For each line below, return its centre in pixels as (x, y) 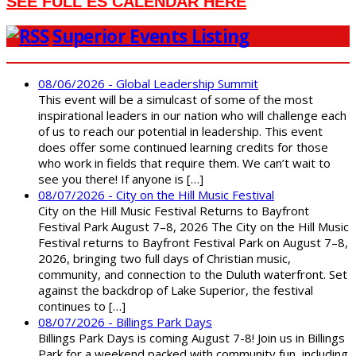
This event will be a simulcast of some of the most (176, 100)
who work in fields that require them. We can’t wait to (184, 163)
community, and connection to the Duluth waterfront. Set (193, 275)
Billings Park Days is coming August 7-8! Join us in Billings (192, 338)
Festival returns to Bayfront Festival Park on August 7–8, (193, 243)
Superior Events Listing (151, 37)
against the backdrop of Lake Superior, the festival (176, 290)
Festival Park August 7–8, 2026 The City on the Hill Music (193, 227)
